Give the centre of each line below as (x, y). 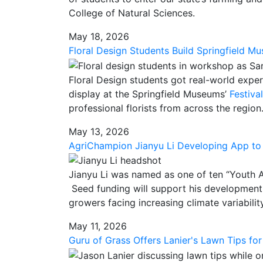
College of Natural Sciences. (132, 13)
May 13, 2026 (99, 131)
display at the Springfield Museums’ (149, 94)
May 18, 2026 (99, 36)
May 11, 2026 (98, 226)
